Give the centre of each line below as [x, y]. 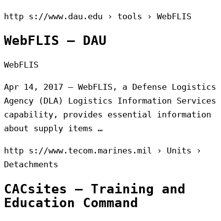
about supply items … [53, 129]
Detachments [31, 165]
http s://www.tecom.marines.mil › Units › [103, 151]
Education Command [71, 203]
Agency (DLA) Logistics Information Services [110, 101]
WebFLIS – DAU [55, 41]
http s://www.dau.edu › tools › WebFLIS [98, 17]
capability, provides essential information [108, 115]
